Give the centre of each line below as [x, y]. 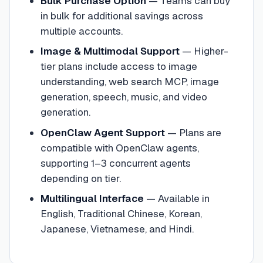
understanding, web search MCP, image [129, 82]
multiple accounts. [81, 31]
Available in [183, 199]
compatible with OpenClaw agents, [119, 148]
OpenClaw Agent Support [102, 132]
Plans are [200, 132]
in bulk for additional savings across [122, 16]
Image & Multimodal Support [110, 51]
